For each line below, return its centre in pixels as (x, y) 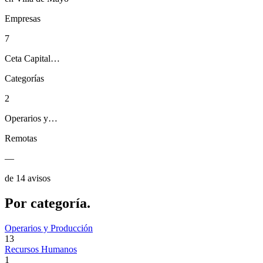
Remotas (21, 139)
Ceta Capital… (32, 59)
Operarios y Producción (49, 228)
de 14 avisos (28, 178)
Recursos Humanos (41, 249)
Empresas (23, 19)
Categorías (24, 79)
